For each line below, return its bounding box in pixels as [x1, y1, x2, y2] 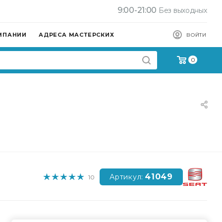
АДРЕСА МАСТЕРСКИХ [39, 31, 114, 38]
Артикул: [110, 172, 143, 181]
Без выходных [157, 6, 207, 15]
